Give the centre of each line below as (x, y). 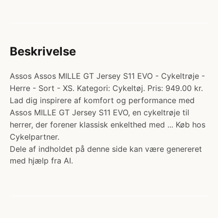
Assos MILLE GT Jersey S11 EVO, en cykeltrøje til (100, 112)
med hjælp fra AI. (41, 161)
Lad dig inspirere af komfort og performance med (102, 100)
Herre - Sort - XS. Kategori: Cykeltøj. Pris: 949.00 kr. (106, 88)
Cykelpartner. (35, 137)
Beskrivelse (43, 51)
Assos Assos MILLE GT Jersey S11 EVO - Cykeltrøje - (107, 76)
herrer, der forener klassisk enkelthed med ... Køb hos (108, 125)
